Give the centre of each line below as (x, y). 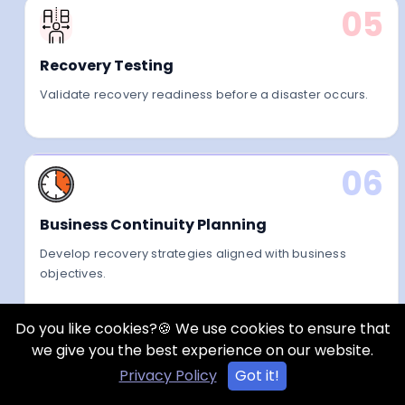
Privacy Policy (168, 376)
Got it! (257, 376)
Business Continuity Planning (154, 225)
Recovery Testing (107, 66)
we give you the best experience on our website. (202, 350)
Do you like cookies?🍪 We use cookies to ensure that (202, 329)
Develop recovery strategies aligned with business (193, 254)
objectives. (73, 274)
